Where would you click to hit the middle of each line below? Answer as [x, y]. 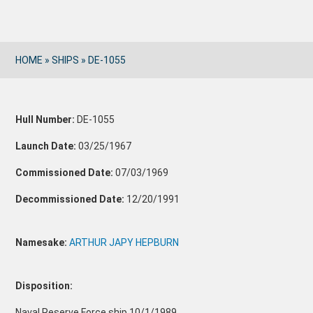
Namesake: [43, 242]
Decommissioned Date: [70, 199]
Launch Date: [46, 146]
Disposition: [44, 286]
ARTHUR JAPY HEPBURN [124, 242]
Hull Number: [45, 119]
